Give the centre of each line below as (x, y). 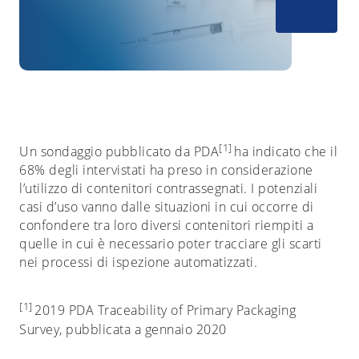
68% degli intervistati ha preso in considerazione (166, 170)
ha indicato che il (284, 152)
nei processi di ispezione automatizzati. (138, 262)
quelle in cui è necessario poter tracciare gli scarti (171, 244)
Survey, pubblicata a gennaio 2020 (123, 329)
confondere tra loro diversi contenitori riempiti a (166, 226)
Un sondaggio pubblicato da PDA (119, 152)
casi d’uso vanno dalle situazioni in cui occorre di (167, 207)
